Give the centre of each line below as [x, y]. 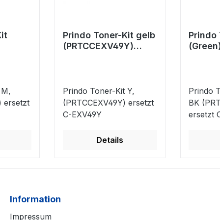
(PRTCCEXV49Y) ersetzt [108, 103]
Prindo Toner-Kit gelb [109, 35]
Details [110, 140]
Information [35, 199]
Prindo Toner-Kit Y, [98, 91]
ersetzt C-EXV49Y [102, 57]
